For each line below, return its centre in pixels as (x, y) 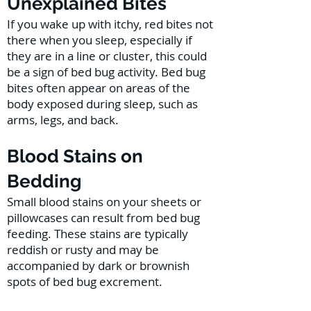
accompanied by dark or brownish (98, 266)
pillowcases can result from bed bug (103, 218)
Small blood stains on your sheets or (104, 202)
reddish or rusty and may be (83, 250)
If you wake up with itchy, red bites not (110, 24)
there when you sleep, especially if (100, 40)
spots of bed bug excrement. (85, 281)
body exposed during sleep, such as (102, 104)
